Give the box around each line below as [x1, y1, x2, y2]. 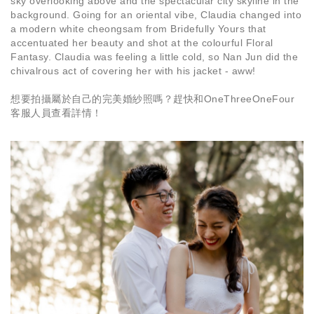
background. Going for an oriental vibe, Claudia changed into [11, 9, 301, 20]
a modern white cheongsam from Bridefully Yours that [11, 23, 266, 34]
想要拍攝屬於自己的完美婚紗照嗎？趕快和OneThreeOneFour [11, 93, 294, 104]
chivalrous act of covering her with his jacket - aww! [11, 65, 256, 76]
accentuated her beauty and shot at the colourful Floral [11, 37, 273, 48]
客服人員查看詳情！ [11, 107, 102, 118]
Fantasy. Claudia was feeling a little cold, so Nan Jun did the [11, 51, 298, 62]
